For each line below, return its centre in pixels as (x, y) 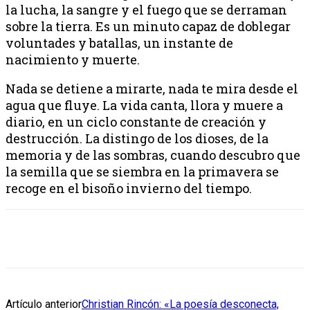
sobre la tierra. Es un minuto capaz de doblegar (148, 27)
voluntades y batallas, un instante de (119, 43)
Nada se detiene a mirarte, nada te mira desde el (152, 89)
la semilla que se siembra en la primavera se (142, 172)
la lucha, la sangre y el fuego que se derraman (146, 10)
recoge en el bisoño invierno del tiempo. (129, 189)
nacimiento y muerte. (73, 60)
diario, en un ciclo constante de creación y (136, 122)
